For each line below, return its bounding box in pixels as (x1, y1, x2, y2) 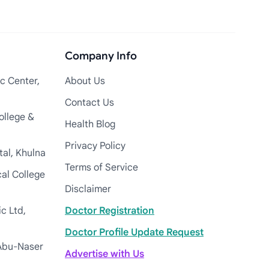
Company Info (65, 49, 137, 62)
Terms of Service (65, 162, 138, 174)
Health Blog (65, 118, 115, 130)
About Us (65, 75, 105, 87)
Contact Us (65, 97, 114, 109)
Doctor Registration (65, 205, 154, 217)
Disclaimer (65, 183, 111, 195)
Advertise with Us (65, 248, 144, 260)
